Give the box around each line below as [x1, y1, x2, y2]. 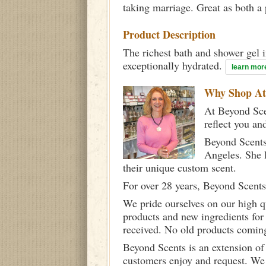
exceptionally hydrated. [123, 58, 225, 72]
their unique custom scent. [123, 160, 236, 175]
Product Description [123, 27, 216, 42]
